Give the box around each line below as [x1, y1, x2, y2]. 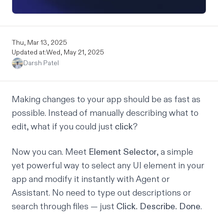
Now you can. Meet [12, 146, 89, 158]
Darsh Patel [23, 58, 59, 67]
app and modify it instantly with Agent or [12, 173, 170, 185]
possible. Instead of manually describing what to [12, 107, 199, 119]
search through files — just [12, 200, 116, 212]
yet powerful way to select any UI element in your [12, 160, 204, 171]
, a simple [157, 146, 193, 158]
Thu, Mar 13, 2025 [12, 38, 67, 47]
